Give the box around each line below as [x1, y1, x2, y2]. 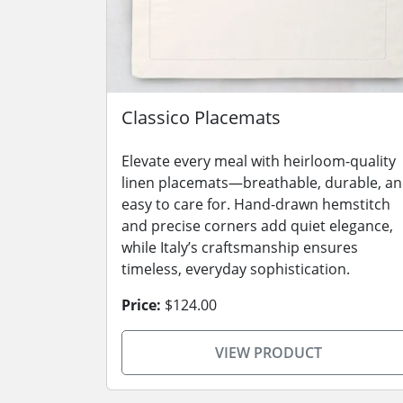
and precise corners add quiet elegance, [121, 216, 393, 236]
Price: [121, 295, 161, 315]
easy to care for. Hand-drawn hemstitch [121, 194, 390, 214]
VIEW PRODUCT [214, 343, 322, 363]
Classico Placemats [121, 105, 281, 130]
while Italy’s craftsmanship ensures [121, 237, 358, 257]
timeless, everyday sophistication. [121, 259, 350, 279]
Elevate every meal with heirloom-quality [121, 151, 396, 171]
